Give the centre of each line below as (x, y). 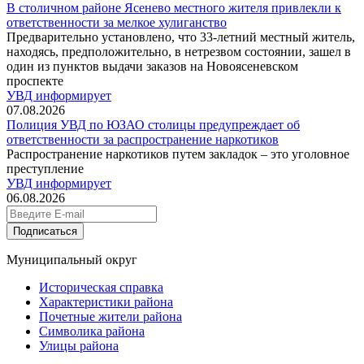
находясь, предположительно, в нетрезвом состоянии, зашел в (179, 52)
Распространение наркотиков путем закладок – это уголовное (178, 154)
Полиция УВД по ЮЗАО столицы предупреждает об (153, 125)
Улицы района (79, 346)
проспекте (35, 81)
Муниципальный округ (72, 260)
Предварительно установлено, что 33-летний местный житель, (181, 37)
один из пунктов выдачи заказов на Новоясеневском (152, 66)
